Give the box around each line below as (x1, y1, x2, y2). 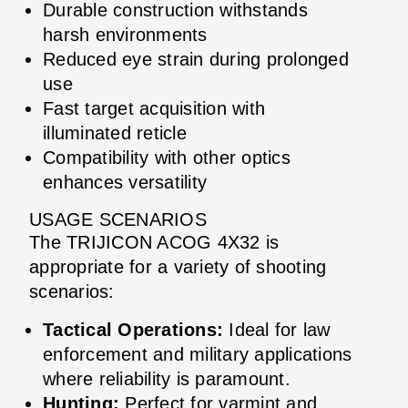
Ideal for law (223, 319, 331, 340)
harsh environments (43, 24, 208, 45)
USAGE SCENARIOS (29, 209, 207, 229)
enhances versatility (43, 171, 207, 192)
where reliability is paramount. (43, 368, 291, 389)
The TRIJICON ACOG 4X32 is (29, 231, 280, 252)
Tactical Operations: (43, 319, 223, 340)
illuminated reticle (43, 122, 187, 143)
